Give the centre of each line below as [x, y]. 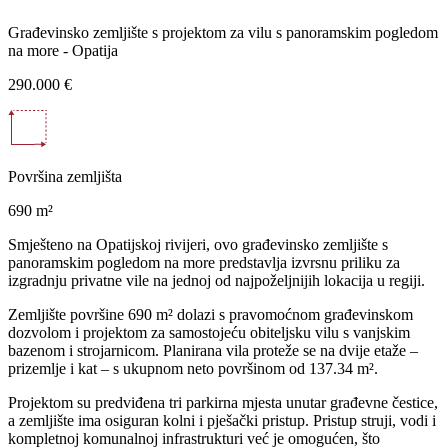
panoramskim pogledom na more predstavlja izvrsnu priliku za [204, 262]
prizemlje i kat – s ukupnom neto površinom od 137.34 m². [193, 368]
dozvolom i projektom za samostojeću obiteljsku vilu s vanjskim [209, 332]
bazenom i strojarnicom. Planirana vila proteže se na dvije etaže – [213, 350]
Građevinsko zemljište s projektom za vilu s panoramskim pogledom [223, 32]
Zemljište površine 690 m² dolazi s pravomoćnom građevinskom [210, 314]
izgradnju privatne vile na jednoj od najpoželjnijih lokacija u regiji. [216, 280]
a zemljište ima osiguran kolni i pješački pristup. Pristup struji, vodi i [222, 420]
